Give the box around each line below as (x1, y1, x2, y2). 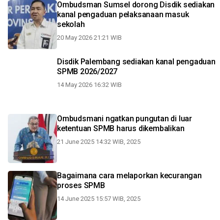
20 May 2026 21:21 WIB (57, 34, 122, 41)
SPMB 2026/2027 (57, 67, 118, 76)
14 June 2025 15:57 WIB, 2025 (57, 195, 140, 202)
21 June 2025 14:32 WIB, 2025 (57, 138, 140, 145)
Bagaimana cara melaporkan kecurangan (57, 171, 202, 180)
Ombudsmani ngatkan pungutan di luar (57, 114, 192, 123)
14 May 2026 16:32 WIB (57, 81, 122, 88)
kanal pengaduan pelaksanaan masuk (57, 10, 189, 19)
